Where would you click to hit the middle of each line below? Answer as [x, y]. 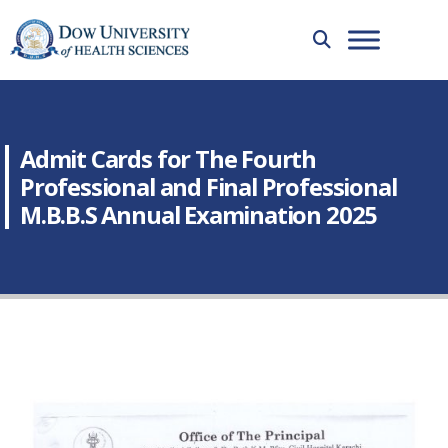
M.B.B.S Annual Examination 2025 [199, 215]
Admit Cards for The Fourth [168, 159]
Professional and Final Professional [208, 187]
